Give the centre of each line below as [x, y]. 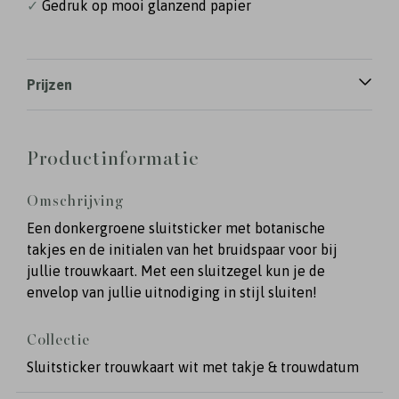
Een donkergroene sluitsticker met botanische [176, 228]
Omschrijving [75, 201]
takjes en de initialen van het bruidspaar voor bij [182, 249]
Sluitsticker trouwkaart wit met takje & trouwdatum [193, 367]
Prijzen [49, 85]
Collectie [58, 340]
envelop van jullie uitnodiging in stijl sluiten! [172, 292]
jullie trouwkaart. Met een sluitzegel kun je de [176, 271]
